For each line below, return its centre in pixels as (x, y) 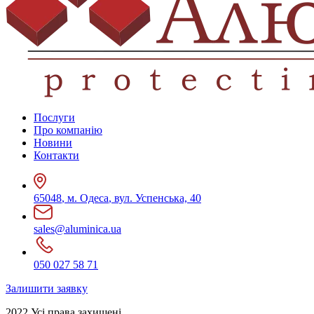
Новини (53, 143)
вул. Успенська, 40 (158, 198)
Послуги (54, 118)
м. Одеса (88, 198)
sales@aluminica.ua (77, 229)
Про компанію (68, 130)
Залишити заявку (47, 289)
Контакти (56, 156)
